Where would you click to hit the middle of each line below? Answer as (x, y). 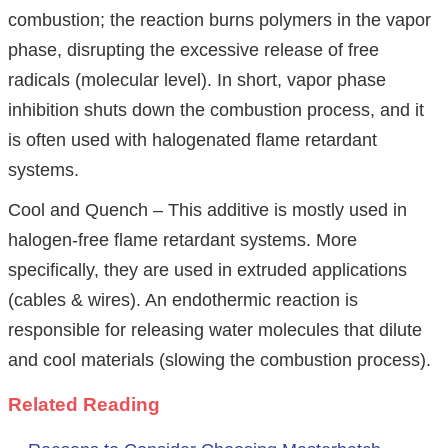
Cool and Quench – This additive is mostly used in (207, 210)
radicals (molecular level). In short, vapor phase (197, 80)
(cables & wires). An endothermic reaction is (183, 300)
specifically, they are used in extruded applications (207, 270)
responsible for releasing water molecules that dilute (215, 330)
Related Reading (84, 405)
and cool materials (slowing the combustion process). (219, 360)
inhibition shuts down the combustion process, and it (216, 110)
